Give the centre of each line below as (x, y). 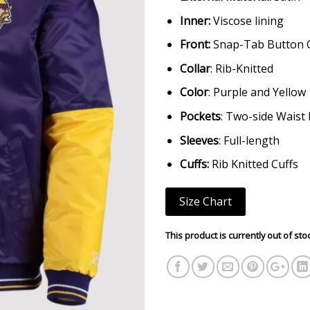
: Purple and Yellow (257, 92)
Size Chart (206, 201)
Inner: (195, 20)
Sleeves (199, 140)
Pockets (200, 116)
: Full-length (249, 140)
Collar (195, 68)
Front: (195, 45)
